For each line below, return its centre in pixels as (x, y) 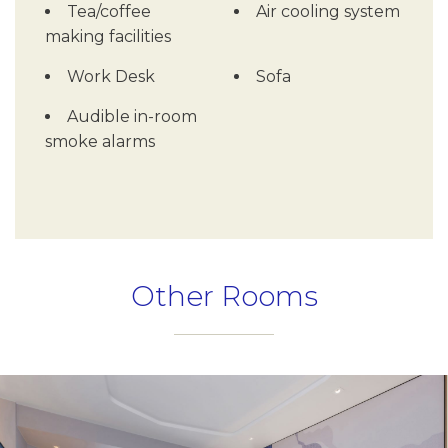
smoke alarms (100, 141)
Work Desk (111, 76)
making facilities (108, 36)
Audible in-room (132, 116)
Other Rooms (224, 295)
